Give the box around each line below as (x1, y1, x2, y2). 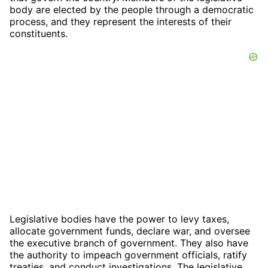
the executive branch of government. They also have (10, 236, 248, 249)
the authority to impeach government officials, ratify (10, 248, 247, 261)
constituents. (10, 27, 68, 39)
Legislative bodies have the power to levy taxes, (10, 212, 229, 225)
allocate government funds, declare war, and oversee (10, 224, 250, 237)
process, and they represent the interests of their (10, 15, 232, 28)
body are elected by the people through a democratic (10, 3, 254, 16)
